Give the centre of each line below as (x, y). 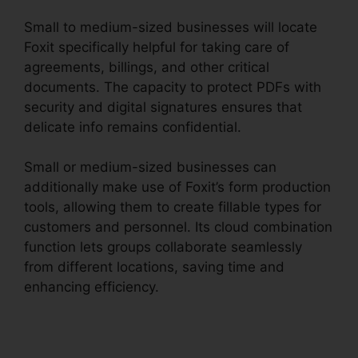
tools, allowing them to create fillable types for (173, 207)
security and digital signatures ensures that (163, 107)
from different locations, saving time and (154, 267)
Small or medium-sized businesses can (150, 167)
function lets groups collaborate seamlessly (163, 247)
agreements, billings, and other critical (147, 67)
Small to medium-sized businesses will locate (171, 27)
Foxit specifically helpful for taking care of (157, 47)
